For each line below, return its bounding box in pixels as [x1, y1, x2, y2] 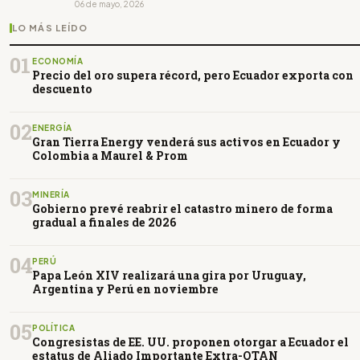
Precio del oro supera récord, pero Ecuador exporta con [32, 67, 354, 84]
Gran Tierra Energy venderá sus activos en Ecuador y [32, 134, 341, 150]
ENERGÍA [32, 123, 72, 133]
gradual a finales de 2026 [32, 215, 177, 231]
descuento [32, 81, 92, 97]
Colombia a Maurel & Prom [32, 148, 188, 164]
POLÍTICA [32, 323, 75, 333]
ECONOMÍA [32, 56, 83, 67]
